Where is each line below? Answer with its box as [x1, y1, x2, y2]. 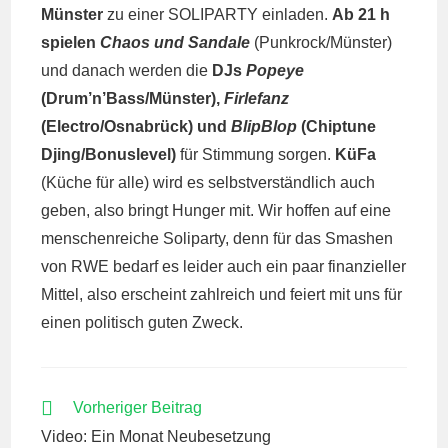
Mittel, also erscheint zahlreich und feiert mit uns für [41, 286, 403, 303]
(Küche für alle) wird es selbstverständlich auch [41, 174, 376, 191]
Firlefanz [224, 90, 290, 107]
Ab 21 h [332, 6, 391, 23]
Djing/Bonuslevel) [41, 146, 181, 163]
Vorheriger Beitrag [73, 399, 203, 416]
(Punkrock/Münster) [250, 34, 393, 51]
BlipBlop [231, 118, 298, 135]
